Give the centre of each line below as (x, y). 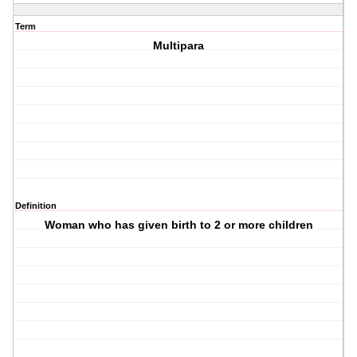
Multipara (179, 46)
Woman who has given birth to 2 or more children (178, 225)
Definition (36, 206)
